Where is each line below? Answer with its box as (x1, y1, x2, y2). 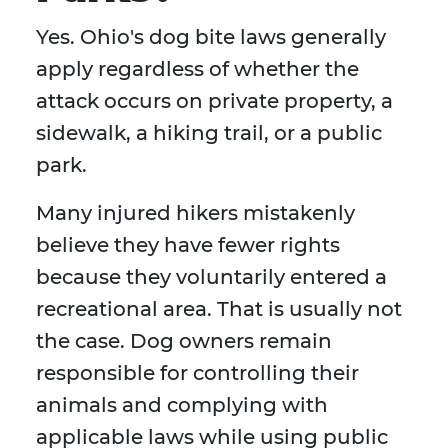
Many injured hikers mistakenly (36, 201, 355, 226)
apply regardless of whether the (36, 57, 359, 82)
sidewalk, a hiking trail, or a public (36, 121, 382, 146)
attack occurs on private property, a (36, 89, 393, 114)
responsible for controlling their (36, 361, 359, 386)
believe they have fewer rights (36, 233, 340, 258)
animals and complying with (36, 393, 328, 418)
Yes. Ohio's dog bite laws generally (36, 25, 386, 50)
